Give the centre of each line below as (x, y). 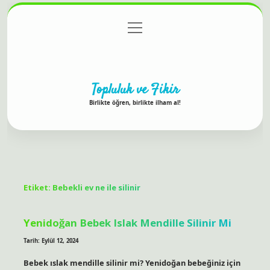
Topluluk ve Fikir (135, 89)
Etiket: (38, 188)
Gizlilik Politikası (132, 28)
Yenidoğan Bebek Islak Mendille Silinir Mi (127, 222)
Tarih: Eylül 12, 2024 (51, 240)
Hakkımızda (135, 52)
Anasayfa (69, 28)
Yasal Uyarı (199, 28)
